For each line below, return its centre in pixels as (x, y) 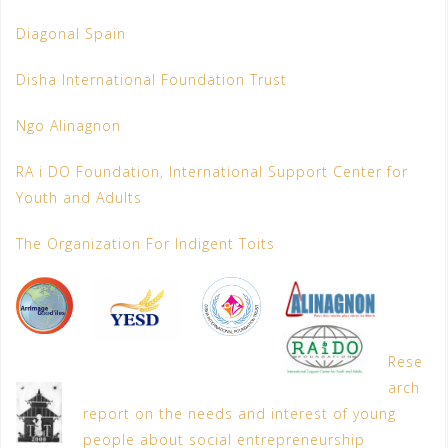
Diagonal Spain (71, 33)
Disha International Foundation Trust (151, 79)
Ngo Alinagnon (68, 125)
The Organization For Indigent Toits (145, 243)
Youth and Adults (79, 197)
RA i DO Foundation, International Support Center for (212, 171)
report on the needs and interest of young (239, 413)
